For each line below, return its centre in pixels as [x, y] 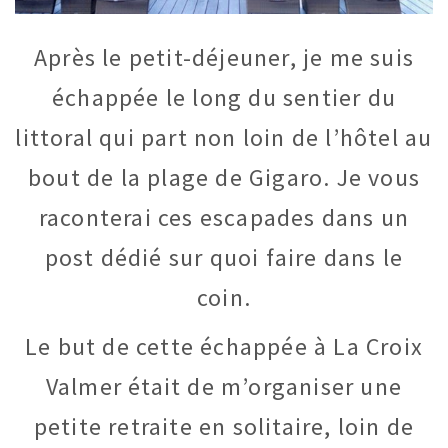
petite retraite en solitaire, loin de [224, 426]
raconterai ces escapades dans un [224, 218]
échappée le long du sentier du [223, 98]
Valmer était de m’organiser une [224, 386]
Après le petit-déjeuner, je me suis [223, 58]
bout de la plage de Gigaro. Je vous [223, 178]
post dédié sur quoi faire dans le [224, 258]
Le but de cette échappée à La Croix [223, 346]
